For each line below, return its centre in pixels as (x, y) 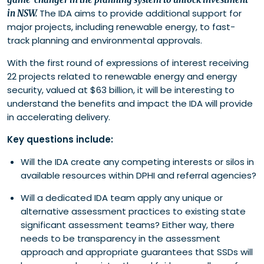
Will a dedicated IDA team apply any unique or (121, 197)
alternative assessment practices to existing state (133, 211)
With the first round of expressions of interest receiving (128, 62)
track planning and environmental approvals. (105, 40)
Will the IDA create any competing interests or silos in (137, 161)
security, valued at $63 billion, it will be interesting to (121, 90)
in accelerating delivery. (59, 117)
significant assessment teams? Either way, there (127, 225)
